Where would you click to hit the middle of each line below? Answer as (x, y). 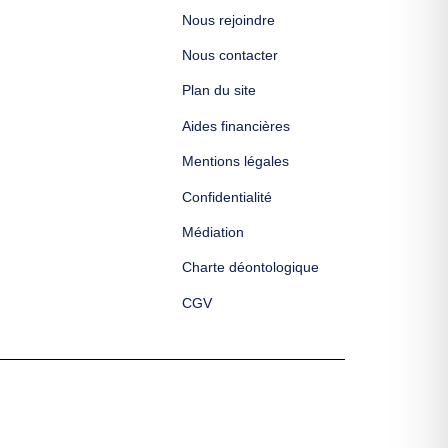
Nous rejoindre (229, 19)
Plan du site (219, 90)
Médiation (213, 232)
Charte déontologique (251, 267)
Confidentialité (227, 196)
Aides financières (236, 125)
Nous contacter (230, 55)
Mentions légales (236, 161)
